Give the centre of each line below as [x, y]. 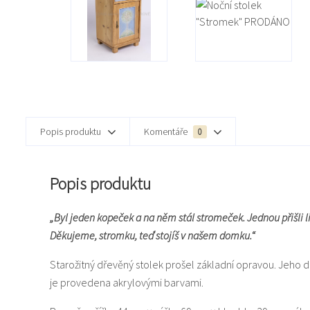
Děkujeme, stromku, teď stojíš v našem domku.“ [153, 235]
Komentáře [167, 131]
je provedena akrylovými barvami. [127, 282]
